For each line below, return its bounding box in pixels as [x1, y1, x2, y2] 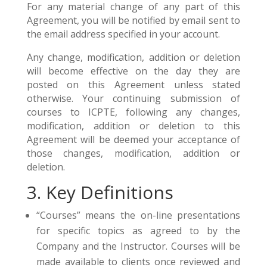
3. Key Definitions [26, 180, 173, 204]
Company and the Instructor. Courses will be [36, 240, 241, 253]
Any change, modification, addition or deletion [26, 51, 241, 64]
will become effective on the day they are [26, 64, 241, 77]
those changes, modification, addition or [26, 147, 241, 160]
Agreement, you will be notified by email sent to [26, 14, 241, 27]
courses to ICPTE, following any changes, [26, 105, 241, 119]
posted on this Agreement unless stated [26, 78, 241, 91]
